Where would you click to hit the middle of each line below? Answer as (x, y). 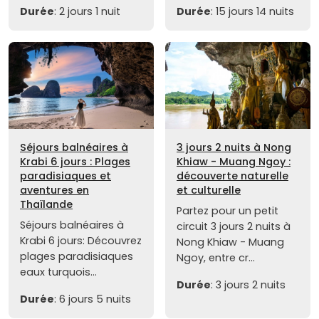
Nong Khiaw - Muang (230, 242)
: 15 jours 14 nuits (252, 11)
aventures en (54, 190)
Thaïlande (46, 205)
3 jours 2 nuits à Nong (234, 148)
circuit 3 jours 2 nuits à (234, 227)
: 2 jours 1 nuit (87, 11)
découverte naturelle (232, 176)
